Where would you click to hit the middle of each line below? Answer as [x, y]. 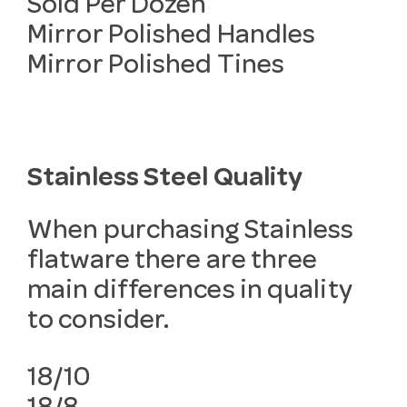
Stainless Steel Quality [165, 179]
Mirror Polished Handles [172, 37]
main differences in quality [190, 292]
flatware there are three [173, 262]
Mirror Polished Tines [156, 67]
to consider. [99, 322]
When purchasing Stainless [191, 232]
